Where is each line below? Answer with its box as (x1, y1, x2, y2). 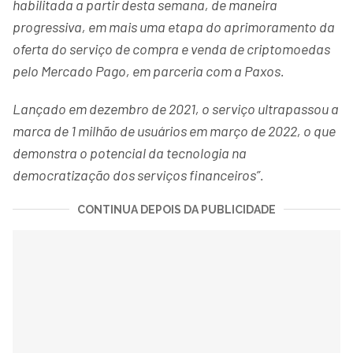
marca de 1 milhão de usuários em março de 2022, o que (13, 121, 336, 139)
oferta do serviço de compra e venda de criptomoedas (13, 39, 330, 58)
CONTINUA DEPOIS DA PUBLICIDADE (77, 203, 276, 216)
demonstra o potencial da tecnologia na (13, 143, 247, 162)
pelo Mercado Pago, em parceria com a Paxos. (13, 61, 284, 80)
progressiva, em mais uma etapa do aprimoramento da (13, 17, 335, 35)
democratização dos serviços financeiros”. (13, 165, 264, 184)
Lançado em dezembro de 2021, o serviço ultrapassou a (13, 99, 339, 117)
